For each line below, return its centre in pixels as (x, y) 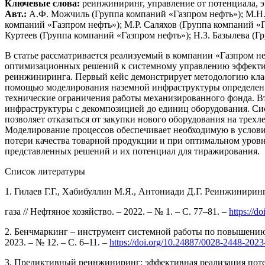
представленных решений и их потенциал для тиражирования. (132, 151)
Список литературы (45, 171)
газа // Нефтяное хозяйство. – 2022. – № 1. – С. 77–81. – (117, 211)
